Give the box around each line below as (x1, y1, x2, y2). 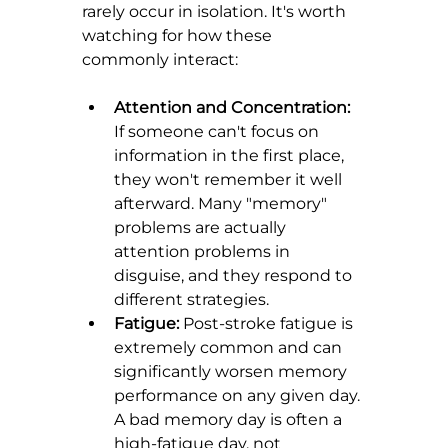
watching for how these (82, 26, 276, 46)
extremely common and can (114, 338, 346, 358)
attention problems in (114, 242, 294, 262)
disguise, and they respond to (114, 266, 356, 286)
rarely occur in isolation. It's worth (82, 2, 350, 22)
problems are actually (114, 218, 290, 238)
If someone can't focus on (114, 122, 323, 142)
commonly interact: (82, 50, 238, 70)
